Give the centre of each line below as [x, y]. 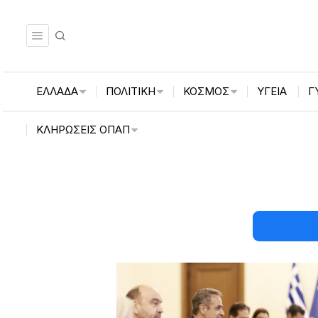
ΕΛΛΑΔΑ [57, 91]
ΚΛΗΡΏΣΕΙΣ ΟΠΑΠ [83, 129]
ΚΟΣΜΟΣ [207, 91]
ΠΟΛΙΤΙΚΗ [131, 91]
